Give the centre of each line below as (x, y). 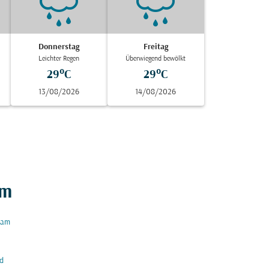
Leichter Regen (59, 59)
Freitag (156, 47)
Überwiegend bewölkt (156, 59)
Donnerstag (59, 47)
